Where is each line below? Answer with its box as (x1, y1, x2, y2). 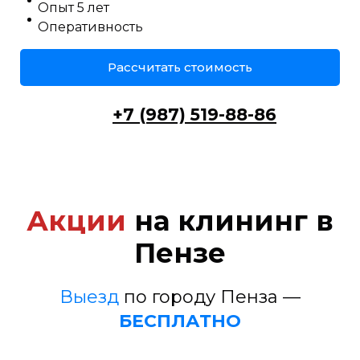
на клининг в (126, 204, 333, 239)
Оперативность (38, 19, 143, 35)
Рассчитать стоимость (108, 59, 252, 76)
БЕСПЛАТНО (119, 310, 241, 333)
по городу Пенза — (119, 286, 301, 309)
